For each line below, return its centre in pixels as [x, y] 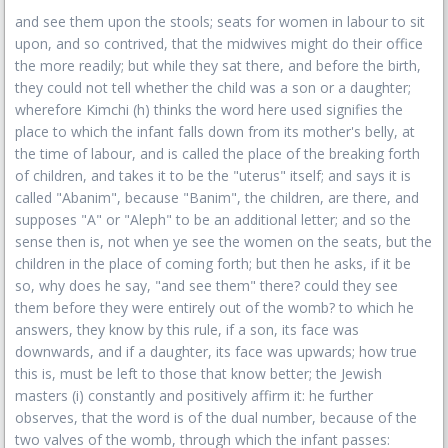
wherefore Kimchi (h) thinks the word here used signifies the [209, 109]
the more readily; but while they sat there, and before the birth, [218, 65]
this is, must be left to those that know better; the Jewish [198, 373]
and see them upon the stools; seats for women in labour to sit [220, 21]
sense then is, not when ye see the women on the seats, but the [223, 241]
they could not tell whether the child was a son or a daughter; [213, 87]
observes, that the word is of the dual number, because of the [216, 417]
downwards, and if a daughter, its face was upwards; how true [216, 351]
